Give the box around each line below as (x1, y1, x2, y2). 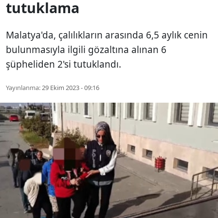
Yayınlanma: (6, 83, 40, 92)
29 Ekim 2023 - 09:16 (42, 83, 99, 92)
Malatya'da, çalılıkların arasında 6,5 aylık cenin (6, 28, 208, 41)
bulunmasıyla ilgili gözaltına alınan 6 (6, 43, 166, 56)
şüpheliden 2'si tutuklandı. (6, 57, 121, 71)
